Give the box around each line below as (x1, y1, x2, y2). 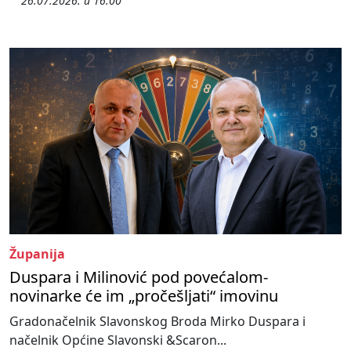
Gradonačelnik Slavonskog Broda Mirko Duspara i (9, 313, 306, 331)
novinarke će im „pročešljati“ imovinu (9, 285, 278, 307)
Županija (9, 245, 65, 263)
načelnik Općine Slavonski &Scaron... (9, 331, 226, 349)
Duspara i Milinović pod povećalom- (9, 266, 268, 288)
